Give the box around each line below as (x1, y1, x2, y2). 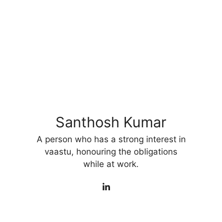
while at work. (83, 159, 139, 169)
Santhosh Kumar (55, 113, 166, 131)
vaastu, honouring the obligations (45, 146, 177, 157)
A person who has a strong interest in (36, 134, 186, 144)
